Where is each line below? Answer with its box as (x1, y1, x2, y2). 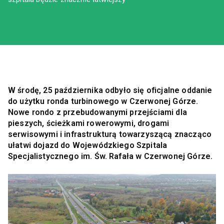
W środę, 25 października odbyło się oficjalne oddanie (8, 85, 212, 95)
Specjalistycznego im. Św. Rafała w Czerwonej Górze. (8, 151, 213, 161)
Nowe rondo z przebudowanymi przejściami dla (8, 107, 187, 117)
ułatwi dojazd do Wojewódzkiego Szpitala (8, 140, 167, 150)
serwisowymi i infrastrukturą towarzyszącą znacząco (8, 129, 212, 139)
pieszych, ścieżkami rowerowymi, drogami (8, 118, 169, 128)
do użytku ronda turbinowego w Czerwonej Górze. (8, 96, 198, 106)
